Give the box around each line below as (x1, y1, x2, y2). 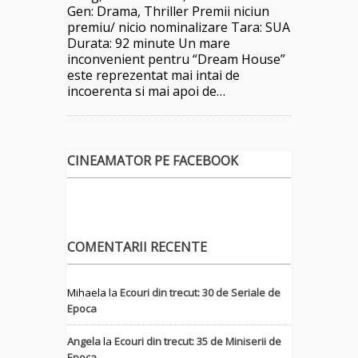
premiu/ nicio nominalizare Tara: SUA (67, 18, 290, 36)
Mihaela (67, 284, 106, 300)
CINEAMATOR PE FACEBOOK (67, 151, 238, 169)
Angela (67, 333, 101, 348)
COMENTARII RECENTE (67, 237, 207, 256)
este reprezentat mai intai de (67, 66, 240, 84)
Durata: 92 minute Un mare (67, 34, 230, 52)
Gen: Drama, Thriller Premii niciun (67, 2, 269, 20)
